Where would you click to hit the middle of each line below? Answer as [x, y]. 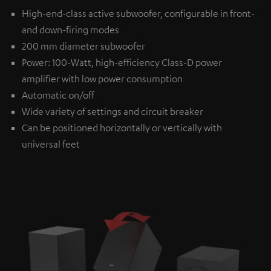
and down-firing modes [70, 29]
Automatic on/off [58, 95]
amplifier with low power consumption [102, 78]
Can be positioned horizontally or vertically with [122, 127]
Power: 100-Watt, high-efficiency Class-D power [122, 62]
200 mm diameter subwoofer [83, 46]
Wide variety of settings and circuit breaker [113, 111]
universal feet [51, 144]
